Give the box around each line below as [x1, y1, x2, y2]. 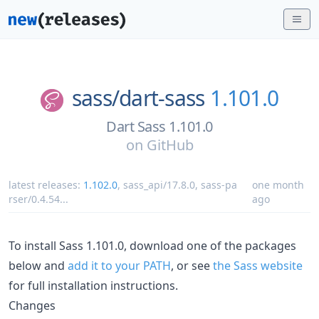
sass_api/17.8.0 [123, 177, 195, 192]
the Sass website [213, 257, 303, 273]
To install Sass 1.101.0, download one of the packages [9, 237, 296, 253]
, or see [171, 257, 213, 273]
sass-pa [201, 177, 237, 192]
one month [251, 177, 304, 192]
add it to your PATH [68, 257, 171, 273]
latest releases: [9, 177, 83, 192]
